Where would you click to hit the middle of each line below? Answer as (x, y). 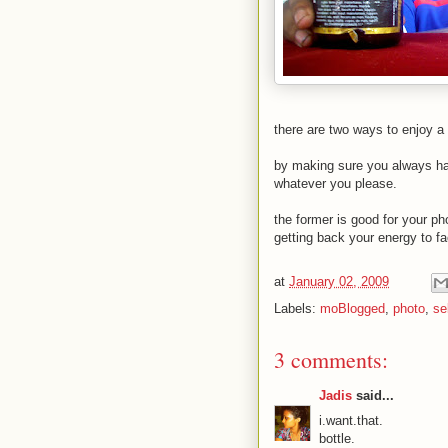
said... (373, 395)
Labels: (297, 308)
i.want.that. (351, 420)
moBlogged (352, 308)
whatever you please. (335, 183)
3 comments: (331, 359)
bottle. (337, 438)
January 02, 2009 (339, 282)
